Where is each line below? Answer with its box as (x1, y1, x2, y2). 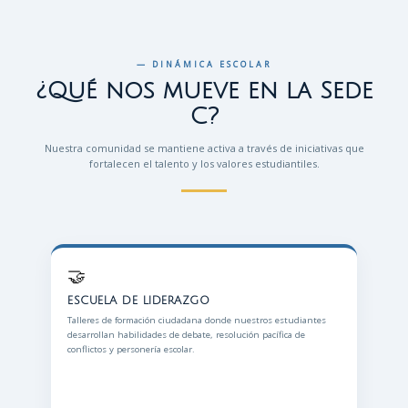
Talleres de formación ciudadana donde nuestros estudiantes (67, 314, 326, 326)
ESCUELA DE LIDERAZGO (67, 294, 209, 307)
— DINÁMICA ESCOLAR (137, 58, 271, 70)
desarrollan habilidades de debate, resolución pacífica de (67, 329, 305, 341)
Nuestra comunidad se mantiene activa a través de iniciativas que (44, 141, 364, 155)
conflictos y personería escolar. (67, 343, 195, 355)
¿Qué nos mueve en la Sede (35, 78, 373, 104)
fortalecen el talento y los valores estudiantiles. (88, 157, 320, 170)
